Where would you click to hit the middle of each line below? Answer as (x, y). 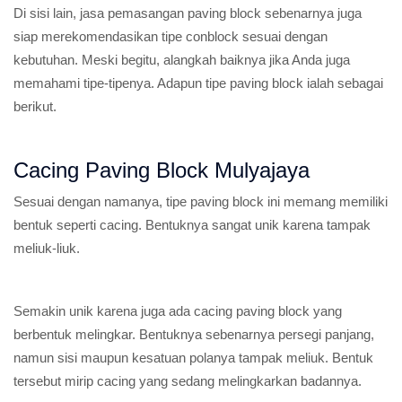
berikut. (35, 106)
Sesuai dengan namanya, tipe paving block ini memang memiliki (201, 201)
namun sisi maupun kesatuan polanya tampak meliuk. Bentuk (193, 358)
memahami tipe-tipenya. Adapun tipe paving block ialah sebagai (198, 83)
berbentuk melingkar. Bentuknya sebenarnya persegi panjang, (194, 334)
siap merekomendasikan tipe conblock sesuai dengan (170, 36)
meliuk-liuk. (47, 248)
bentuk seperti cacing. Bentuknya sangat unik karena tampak (192, 225)
